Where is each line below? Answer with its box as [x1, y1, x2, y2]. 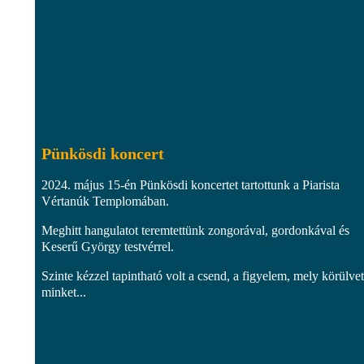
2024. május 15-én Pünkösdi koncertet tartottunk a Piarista [41, 177, 340, 192]
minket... [41, 284, 86, 299]
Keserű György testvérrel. [41, 239, 174, 253]
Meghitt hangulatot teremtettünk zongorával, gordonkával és [41, 223, 349, 237]
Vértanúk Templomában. [41, 193, 169, 208]
